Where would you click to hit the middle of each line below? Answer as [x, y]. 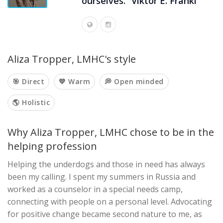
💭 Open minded [134, 81]
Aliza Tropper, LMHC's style [72, 59]
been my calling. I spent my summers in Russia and [102, 177]
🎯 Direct [28, 81]
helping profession [52, 146]
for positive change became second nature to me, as [105, 214]
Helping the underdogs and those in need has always [106, 164]
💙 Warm [74, 81]
